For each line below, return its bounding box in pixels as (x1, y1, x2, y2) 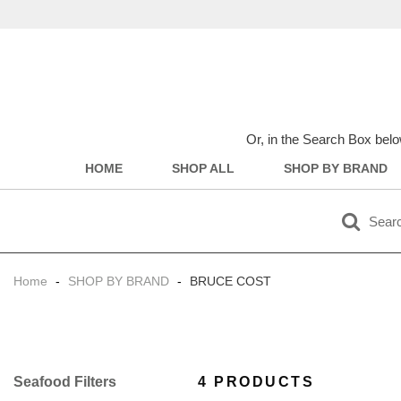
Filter (74, 374, 108, 389)
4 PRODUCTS (198, 374, 315, 389)
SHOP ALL (171, 162, 235, 175)
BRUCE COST (186, 274, 271, 288)
